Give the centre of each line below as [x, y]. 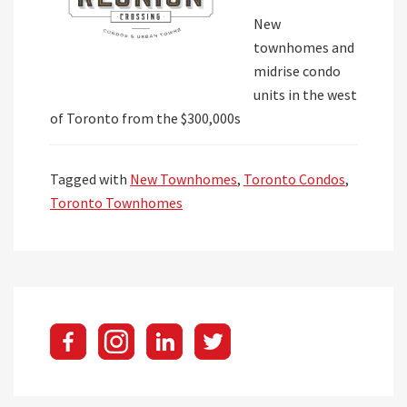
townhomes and [304, 47]
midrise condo [297, 71]
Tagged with [90, 179]
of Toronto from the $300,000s [145, 118]
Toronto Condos [294, 179]
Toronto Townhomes [116, 203]
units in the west [305, 94]
